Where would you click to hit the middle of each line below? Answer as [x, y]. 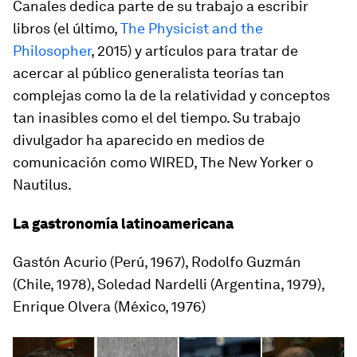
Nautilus [40, 185]
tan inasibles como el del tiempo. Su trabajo [157, 118]
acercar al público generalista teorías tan [149, 73]
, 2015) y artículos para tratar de [194, 51]
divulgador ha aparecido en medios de [139, 140]
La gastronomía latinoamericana [123, 224]
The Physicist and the [192, 29]
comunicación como [81, 163]
